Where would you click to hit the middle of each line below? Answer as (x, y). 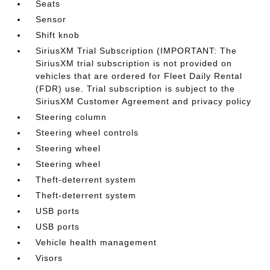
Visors (49, 258)
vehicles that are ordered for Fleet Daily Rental (139, 76)
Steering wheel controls (87, 133)
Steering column (71, 117)
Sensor (51, 19)
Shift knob (58, 35)
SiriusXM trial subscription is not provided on (134, 63)
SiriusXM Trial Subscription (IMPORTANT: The (137, 51)
